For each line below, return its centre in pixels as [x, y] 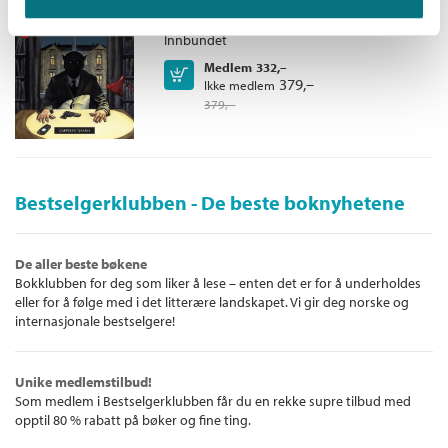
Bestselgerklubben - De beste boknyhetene [210, 203]
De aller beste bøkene [81, 264]
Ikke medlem [240, 84]
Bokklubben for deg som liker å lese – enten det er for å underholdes [218, 283]
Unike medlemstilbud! [83, 382]
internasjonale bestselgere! [95, 321]
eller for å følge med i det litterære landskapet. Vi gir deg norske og [212, 302]
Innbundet [196, 39]
